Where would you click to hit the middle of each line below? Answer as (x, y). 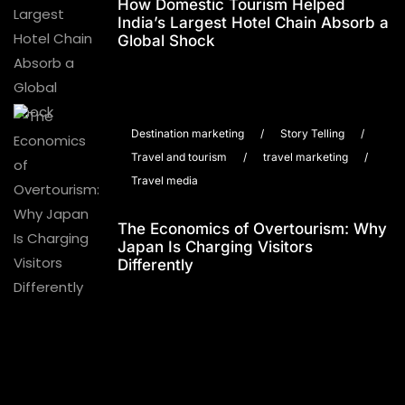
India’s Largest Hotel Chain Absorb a (253, 23)
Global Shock (166, 41)
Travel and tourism (179, 157)
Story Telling (312, 133)
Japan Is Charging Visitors (215, 247)
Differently (155, 265)
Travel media (165, 180)
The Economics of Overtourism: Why (252, 229)
